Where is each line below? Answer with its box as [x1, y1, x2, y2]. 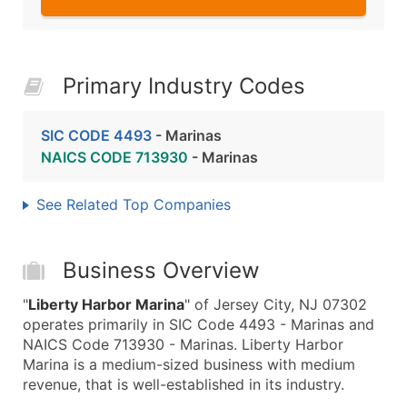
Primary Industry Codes [63, 73, 305, 99]
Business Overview [63, 257, 260, 283]
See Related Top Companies [36, 195, 231, 213]
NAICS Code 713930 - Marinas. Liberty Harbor [23, 335, 343, 353]
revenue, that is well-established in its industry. [23, 375, 344, 393]
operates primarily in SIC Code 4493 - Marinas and [23, 315, 374, 333]
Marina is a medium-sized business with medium [23, 355, 355, 373]
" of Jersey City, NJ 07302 [184, 295, 367, 313]
